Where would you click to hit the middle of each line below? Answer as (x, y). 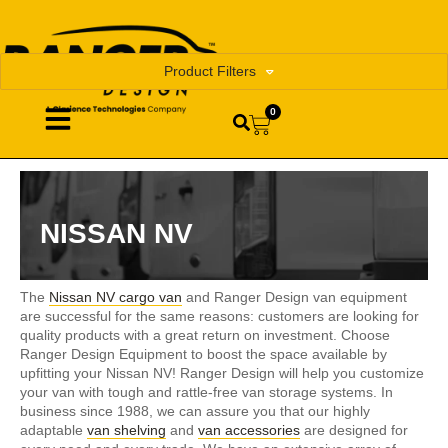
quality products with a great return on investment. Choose (205, 335)
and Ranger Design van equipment (294, 297)
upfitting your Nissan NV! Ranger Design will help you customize (222, 373)
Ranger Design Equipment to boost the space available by (203, 354)
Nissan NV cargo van (115, 297)
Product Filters (210, 71)
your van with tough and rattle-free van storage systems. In (206, 392)
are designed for (354, 430)
